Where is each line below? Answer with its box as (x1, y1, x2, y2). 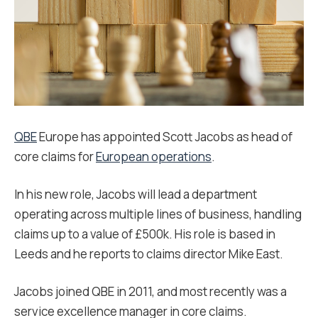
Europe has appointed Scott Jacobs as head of (39, 128, 292, 145)
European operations (96, 148, 212, 165)
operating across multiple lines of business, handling (14, 206, 302, 222)
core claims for (14, 148, 96, 165)
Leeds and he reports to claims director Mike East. (14, 246, 283, 262)
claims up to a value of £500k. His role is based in (14, 226, 275, 242)
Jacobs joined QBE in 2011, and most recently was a (14, 283, 287, 300)
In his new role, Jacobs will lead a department (14, 186, 257, 202)
